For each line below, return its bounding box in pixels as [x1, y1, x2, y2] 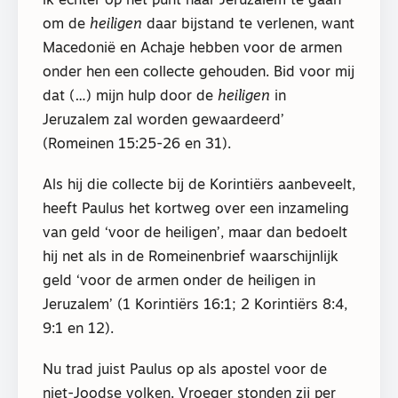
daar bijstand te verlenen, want [142, 17, 354, 32]
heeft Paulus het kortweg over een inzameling [43, 202, 349, 217]
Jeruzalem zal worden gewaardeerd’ [43, 113, 284, 128]
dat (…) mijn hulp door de [43, 89, 218, 104]
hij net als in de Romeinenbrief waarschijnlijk [43, 250, 338, 265]
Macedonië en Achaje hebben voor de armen [43, 41, 342, 56]
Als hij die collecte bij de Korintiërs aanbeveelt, [43, 178, 355, 193]
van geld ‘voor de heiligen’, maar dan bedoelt [43, 226, 347, 241]
